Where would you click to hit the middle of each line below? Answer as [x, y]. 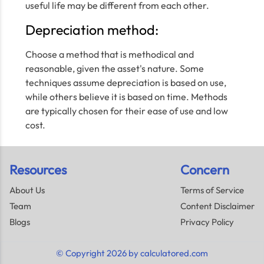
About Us [27, 190]
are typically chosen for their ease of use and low [126, 111]
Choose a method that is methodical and [109, 54]
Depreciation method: [92, 30]
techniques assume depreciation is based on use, [126, 82]
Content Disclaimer [217, 206]
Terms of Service [212, 190]
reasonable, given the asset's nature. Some [114, 68]
